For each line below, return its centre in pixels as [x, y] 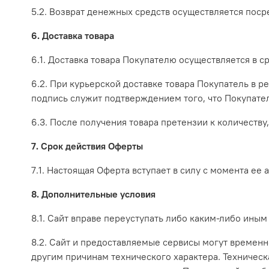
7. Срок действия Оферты [87, 146]
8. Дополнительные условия [93, 194]
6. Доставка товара [73, 36]
